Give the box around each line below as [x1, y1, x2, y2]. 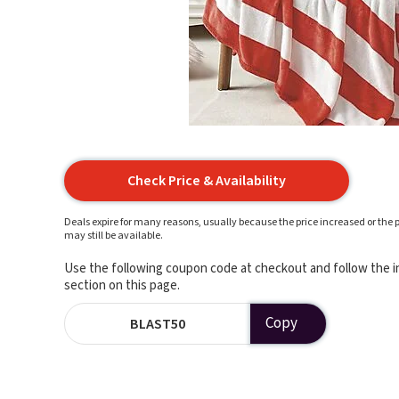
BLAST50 [129, 313, 185, 334]
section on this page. [64, 276, 180, 295]
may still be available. [64, 228, 163, 243]
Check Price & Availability [127, 171, 286, 191]
